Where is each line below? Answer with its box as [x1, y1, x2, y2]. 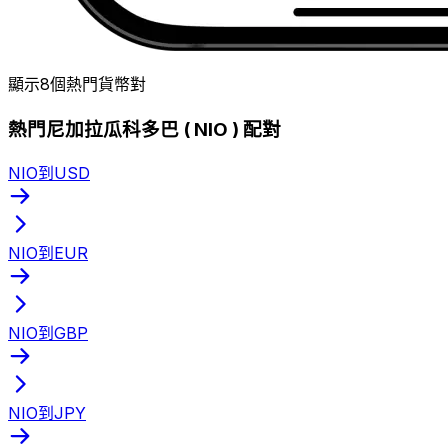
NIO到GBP [8, 322, 88, 343]
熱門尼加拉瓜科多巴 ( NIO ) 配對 [8, 117, 281, 141]
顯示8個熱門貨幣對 [8, 74, 146, 95]
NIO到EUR [8, 242, 88, 263]
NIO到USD [8, 162, 90, 183]
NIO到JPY [8, 402, 86, 423]
